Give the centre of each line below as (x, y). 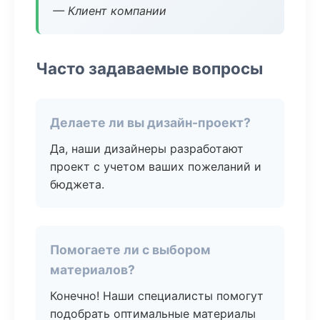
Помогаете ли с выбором (130, 250)
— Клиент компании (110, 11)
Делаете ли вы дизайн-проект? (150, 122)
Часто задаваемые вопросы (149, 68)
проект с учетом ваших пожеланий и (156, 166)
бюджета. (77, 184)
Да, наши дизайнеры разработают (147, 149)
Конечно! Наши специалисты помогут (157, 296)
